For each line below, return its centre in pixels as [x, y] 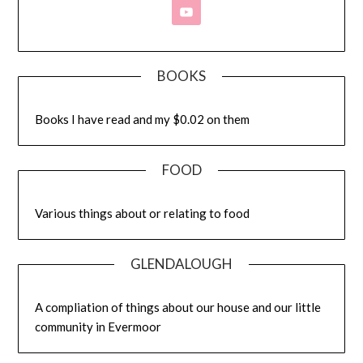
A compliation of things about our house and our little [178, 307]
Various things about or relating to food [143, 213]
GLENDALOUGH [181, 263]
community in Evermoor [98, 326]
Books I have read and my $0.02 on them [143, 119]
